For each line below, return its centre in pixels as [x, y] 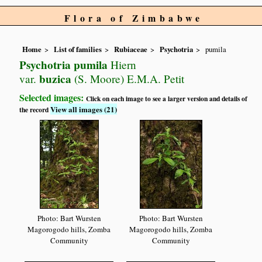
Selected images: [53, 98]
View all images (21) [84, 109]
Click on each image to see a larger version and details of [167, 99]
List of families [78, 49]
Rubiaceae [131, 49]
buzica [54, 79]
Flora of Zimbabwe [134, 18]
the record [35, 110]
